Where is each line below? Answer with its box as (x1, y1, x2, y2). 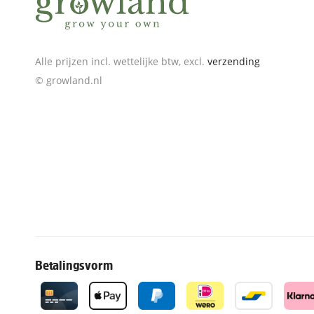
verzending (207, 54, 260, 68)
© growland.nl (35, 73, 102, 87)
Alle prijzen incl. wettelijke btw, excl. (35, 54, 207, 68)
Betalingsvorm (35, 259, 113, 273)
